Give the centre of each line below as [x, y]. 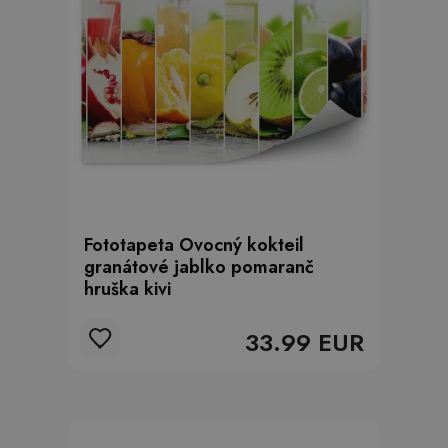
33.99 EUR [304, 342]
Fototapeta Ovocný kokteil [194, 245]
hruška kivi [127, 289]
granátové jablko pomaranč [199, 267]
